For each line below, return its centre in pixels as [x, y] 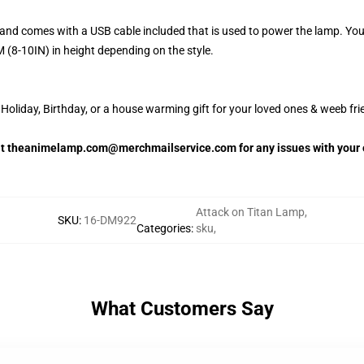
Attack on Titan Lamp [250, 212]
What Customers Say [182, 309]
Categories [163, 228]
